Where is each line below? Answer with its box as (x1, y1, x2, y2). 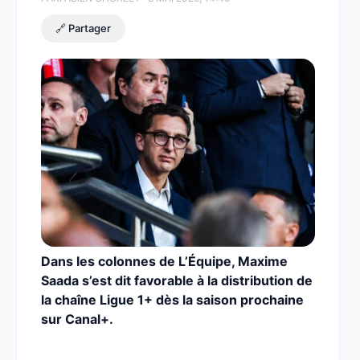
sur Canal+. (41, 311, 113, 327)
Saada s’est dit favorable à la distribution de (41, 272, 313, 288)
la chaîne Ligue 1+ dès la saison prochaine (41, 292, 304, 308)
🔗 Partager (55, 22, 111, 35)
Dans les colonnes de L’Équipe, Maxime (41, 253, 288, 269)
